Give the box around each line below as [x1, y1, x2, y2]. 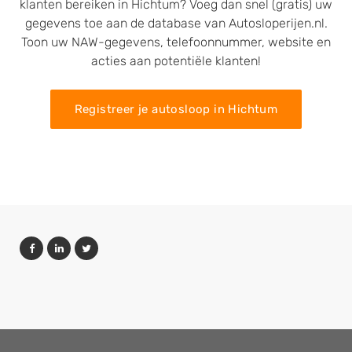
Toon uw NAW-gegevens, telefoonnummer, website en [21, 35, 331, 49]
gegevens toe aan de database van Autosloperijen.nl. [24, 16, 328, 31]
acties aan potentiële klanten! [91, 53, 261, 68]
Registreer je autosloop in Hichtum [74, 102, 278, 116]
